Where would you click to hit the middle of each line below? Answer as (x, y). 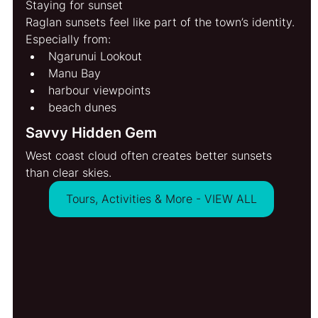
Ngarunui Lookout (95, 56)
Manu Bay (75, 73)
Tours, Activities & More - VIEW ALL (162, 198)
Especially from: (68, 39)
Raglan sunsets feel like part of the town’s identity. (160, 22)
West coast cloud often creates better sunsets (151, 155)
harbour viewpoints (100, 90)
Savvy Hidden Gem (92, 132)
